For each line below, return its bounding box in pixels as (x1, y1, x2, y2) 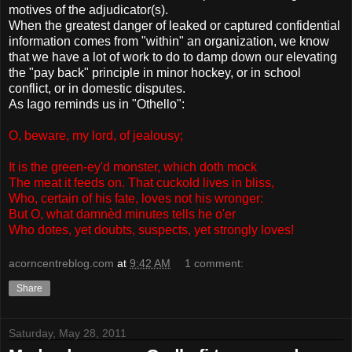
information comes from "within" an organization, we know (9, 34, 329, 48)
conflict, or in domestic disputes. (9, 81, 185, 95)
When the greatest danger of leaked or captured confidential (9, 18, 340, 32)
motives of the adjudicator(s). (9, 2, 168, 16)
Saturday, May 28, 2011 (9, 327, 126, 340)
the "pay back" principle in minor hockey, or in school (9, 65, 301, 79)
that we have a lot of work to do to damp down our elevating (9, 49, 337, 64)
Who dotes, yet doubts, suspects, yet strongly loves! (9, 222, 294, 236)
